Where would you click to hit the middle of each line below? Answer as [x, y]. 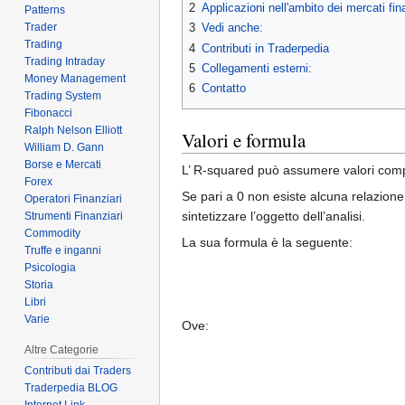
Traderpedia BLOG [71, 388]
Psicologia [51, 267]
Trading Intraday [65, 61]
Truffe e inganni [63, 250]
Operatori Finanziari [74, 198]
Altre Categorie [62, 349]
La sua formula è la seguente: [267, 242]
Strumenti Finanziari [74, 216]
